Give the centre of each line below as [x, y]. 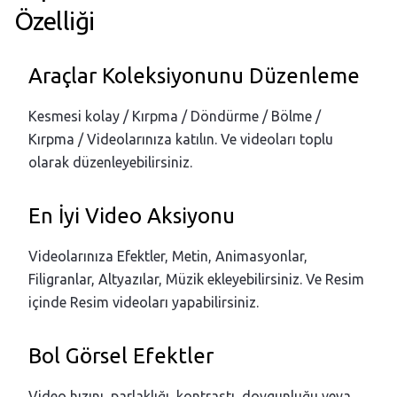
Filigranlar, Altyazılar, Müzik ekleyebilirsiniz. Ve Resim [196, 279]
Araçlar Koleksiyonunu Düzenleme [194, 76]
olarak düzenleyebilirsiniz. [110, 162]
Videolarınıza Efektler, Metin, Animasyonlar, [168, 256]
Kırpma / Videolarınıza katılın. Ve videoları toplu [181, 139]
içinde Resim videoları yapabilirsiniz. [144, 302]
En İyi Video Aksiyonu [132, 216]
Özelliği [54, 21]
